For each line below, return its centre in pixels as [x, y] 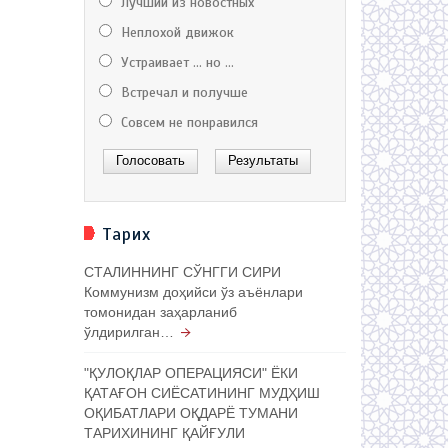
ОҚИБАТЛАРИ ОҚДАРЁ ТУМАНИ [190, 412]
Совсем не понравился [187, 122]
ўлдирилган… [128, 331]
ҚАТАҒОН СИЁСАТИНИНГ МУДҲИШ [201, 392]
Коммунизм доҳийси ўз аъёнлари [193, 291]
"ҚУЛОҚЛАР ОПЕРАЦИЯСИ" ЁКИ [190, 372]
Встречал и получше [182, 92]
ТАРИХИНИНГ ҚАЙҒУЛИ [164, 432]
